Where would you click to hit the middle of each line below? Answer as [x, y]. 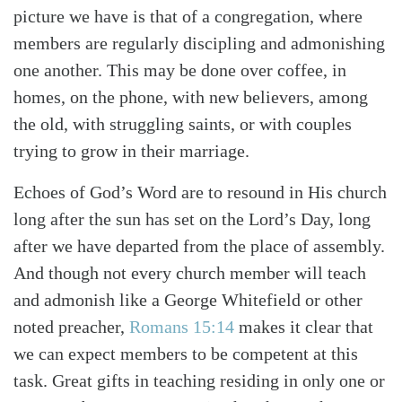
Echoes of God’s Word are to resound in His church [200, 192]
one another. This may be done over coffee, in [180, 70]
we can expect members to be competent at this [186, 353]
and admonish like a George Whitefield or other [188, 299]
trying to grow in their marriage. [131, 150]
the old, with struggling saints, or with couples [183, 123]
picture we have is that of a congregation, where [188, 16]
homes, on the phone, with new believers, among [191, 96]
